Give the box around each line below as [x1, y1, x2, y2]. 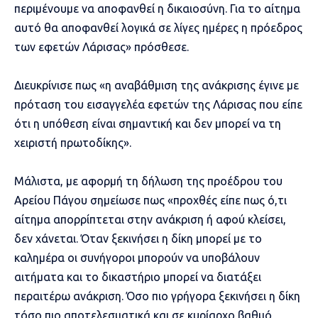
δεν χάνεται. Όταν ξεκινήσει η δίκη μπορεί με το [14, 231, 262, 245]
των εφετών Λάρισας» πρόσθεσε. [14, 40, 189, 53]
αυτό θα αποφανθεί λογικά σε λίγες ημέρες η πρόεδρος [14, 21, 302, 34]
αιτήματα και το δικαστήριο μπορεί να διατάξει [14, 270, 261, 283]
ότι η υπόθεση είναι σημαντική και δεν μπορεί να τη [14, 116, 281, 130]
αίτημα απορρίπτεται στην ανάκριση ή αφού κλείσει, [14, 212, 286, 226]
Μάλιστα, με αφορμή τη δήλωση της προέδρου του [14, 174, 283, 187]
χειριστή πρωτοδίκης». [14, 136, 131, 149]
